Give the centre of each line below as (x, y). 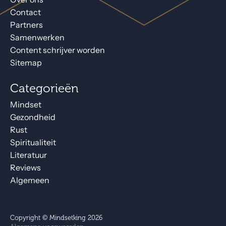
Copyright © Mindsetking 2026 (56, 218)
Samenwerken (37, 38)
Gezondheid (33, 118)
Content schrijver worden (58, 50)
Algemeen (30, 181)
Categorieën (44, 89)
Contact (25, 13)
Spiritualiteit (33, 143)
